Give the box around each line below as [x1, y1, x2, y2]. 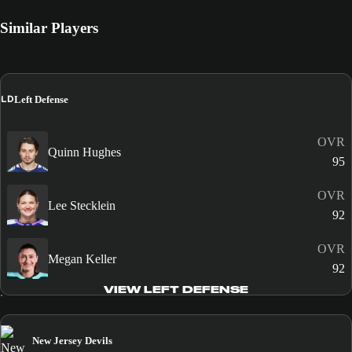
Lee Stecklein [48, 198, 115, 212]
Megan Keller [48, 251, 116, 266]
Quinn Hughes [48, 145, 121, 159]
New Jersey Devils [32, 335, 112, 347]
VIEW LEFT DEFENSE [103, 284, 248, 296]
